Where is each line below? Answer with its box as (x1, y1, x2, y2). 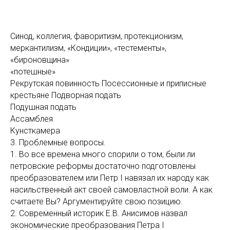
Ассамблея (10, 114, 53, 124)
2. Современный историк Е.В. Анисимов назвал (10, 208, 187, 218)
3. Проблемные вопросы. (10, 138, 106, 147)
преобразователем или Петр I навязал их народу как (10, 173, 209, 183)
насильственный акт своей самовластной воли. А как (10, 185, 213, 195)
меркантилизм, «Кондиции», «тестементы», (10, 43, 166, 53)
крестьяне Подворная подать (10, 90, 121, 100)
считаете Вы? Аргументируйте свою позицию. (10, 197, 183, 206)
